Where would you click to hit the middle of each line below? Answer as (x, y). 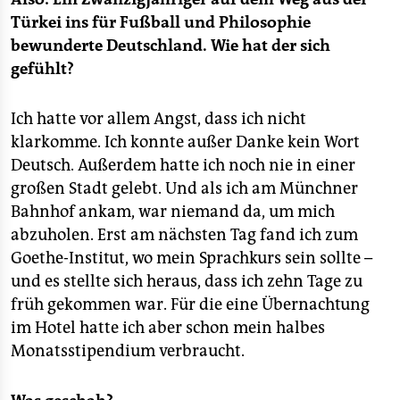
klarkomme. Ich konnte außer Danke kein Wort (185, 142)
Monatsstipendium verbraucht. (128, 351)
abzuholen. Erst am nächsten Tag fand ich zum (184, 235)
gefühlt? (42, 69)
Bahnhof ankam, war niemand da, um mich (173, 212)
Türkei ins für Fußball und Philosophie (161, 22)
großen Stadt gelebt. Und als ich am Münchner (184, 188)
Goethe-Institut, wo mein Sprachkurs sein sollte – (192, 258)
